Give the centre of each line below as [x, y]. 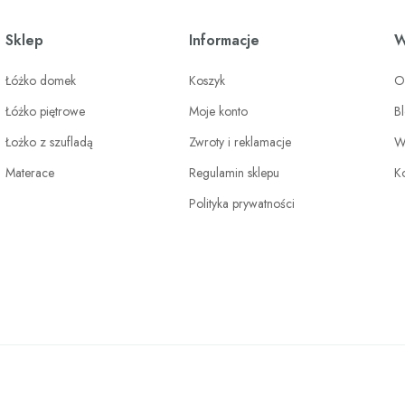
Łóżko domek [41, 80]
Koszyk [207, 80]
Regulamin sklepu [234, 172]
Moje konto [218, 111]
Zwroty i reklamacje [240, 141]
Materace [30, 172]
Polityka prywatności [241, 203]
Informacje [224, 40]
